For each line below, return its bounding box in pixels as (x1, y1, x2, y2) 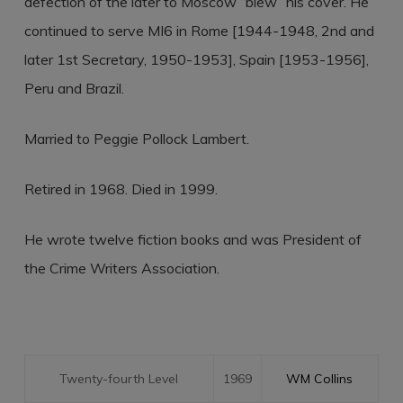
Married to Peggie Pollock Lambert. (23, 130, 249, 148)
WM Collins (286, 371, 354, 387)
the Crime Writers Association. (23, 259, 219, 277)
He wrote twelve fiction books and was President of (23, 230, 362, 248)
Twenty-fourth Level (59, 371, 179, 387)
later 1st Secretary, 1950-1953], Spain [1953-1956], (23, 50, 369, 68)
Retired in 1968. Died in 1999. (23, 180, 218, 198)
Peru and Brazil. (23, 79, 124, 97)
